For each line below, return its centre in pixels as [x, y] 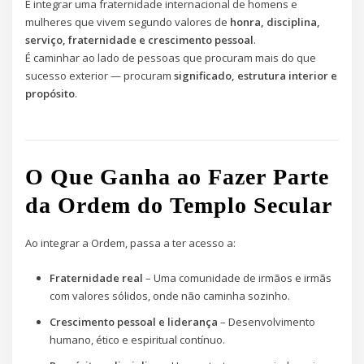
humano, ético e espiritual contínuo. [137, 339]
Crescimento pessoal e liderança [133, 321]
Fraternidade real [96, 277]
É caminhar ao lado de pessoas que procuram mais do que [171, 58]
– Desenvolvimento [266, 321]
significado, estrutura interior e [256, 76]
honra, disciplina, [275, 22]
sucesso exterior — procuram [100, 76]
